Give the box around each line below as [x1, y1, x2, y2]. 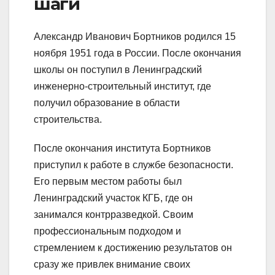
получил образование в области [34, 97, 180, 108]
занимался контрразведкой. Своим [34, 209, 193, 220]
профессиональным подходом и [34, 225, 181, 236]
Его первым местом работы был [34, 176, 182, 187]
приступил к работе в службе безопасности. [34, 159, 233, 170]
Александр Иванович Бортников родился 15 [34, 31, 236, 42]
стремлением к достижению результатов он [34, 242, 232, 253]
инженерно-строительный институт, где [34, 80, 211, 91]
